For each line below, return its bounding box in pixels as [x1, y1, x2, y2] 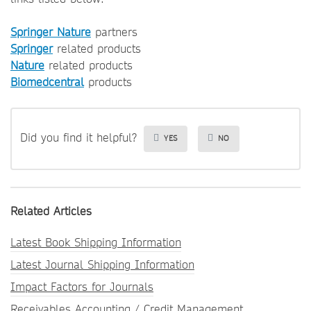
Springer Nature [10, 24, 91, 40]
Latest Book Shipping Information [10, 235, 181, 251]
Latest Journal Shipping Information [10, 257, 194, 273]
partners [91, 24, 137, 40]
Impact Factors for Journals [10, 279, 153, 295]
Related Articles [10, 203, 92, 219]
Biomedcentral [10, 74, 84, 90]
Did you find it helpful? [20, 130, 137, 146]
